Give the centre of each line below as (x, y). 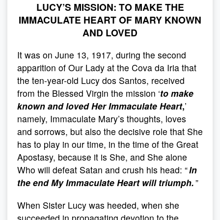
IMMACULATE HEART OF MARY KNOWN (110, 20)
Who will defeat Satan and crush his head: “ (103, 170)
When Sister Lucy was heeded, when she (98, 205)
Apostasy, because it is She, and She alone (102, 157)
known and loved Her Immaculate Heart (100, 106)
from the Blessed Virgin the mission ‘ (89, 93)
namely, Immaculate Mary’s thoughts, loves (102, 119)
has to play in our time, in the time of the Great (108, 144)
